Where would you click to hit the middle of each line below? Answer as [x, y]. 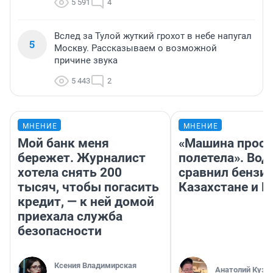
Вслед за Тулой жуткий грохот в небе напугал [153, 36]
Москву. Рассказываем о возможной [136, 48]
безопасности [60, 231]
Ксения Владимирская [95, 265]
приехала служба [70, 216]
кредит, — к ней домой [86, 201]
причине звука [86, 60]
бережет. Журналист [82, 158]
